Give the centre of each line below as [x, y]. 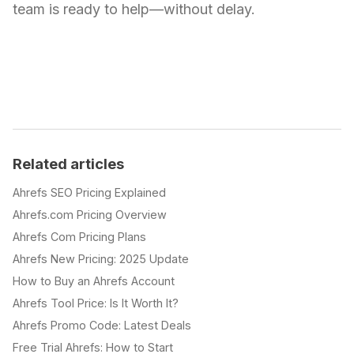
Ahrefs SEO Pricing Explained [89, 192]
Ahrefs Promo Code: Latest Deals [102, 325]
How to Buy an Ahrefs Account [94, 281]
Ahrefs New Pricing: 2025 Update [101, 258]
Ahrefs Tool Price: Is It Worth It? [96, 303]
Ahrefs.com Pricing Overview [90, 214]
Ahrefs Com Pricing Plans [79, 236]
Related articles [68, 163]
